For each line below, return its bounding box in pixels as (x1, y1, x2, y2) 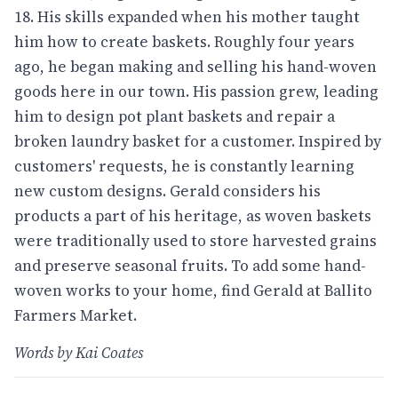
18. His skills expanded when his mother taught (14, 5, 360, 28)
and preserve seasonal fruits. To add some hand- (14, 254, 366, 276)
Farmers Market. (14, 304, 137, 326)
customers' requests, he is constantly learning (14, 155, 354, 177)
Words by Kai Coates (14, 341, 143, 363)
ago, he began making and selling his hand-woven (14, 55, 377, 77)
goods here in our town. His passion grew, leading (14, 80, 378, 102)
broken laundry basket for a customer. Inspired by (14, 130, 381, 152)
